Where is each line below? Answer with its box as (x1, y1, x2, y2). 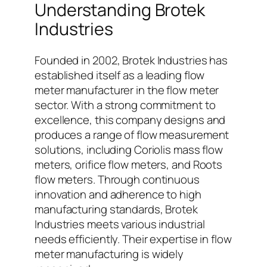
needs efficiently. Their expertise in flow (35, 231, 232, 247)
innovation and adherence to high (35, 187, 201, 203)
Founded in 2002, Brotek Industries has (35, 52, 228, 69)
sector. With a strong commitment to (35, 97, 216, 113)
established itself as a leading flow (35, 67, 205, 83)
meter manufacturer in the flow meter (35, 82, 219, 98)
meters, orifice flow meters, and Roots (35, 157, 223, 173)
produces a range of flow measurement (35, 127, 229, 143)
